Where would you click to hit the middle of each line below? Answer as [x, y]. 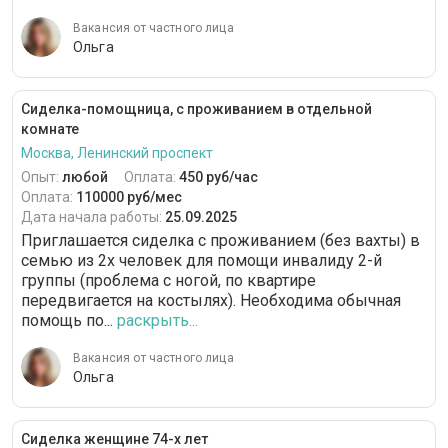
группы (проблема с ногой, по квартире [168, 280]
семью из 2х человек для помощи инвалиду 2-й [201, 260]
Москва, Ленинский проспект [117, 153]
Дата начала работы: [93, 217]
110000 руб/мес [129, 197]
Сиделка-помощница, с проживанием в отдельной [196, 109]
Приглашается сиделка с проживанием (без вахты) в [220, 240]
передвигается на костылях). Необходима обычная [211, 300]
